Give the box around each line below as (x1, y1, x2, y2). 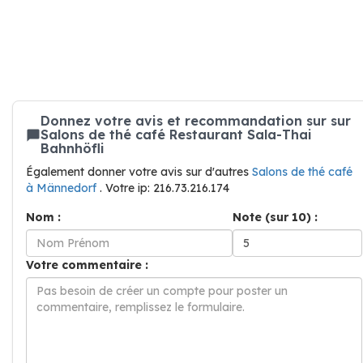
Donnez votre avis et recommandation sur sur (41, 113, 351, 129)
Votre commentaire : (26, 258, 148, 272)
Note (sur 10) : (233, 210, 318, 224)
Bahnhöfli (41, 140, 105, 156)
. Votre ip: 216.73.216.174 (100, 181, 229, 195)
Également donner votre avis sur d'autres (26, 164, 252, 179)
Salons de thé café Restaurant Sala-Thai (41, 126, 312, 143)
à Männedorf (26, 181, 100, 195)
